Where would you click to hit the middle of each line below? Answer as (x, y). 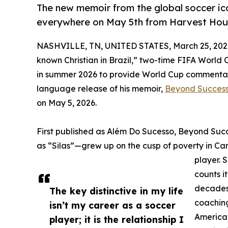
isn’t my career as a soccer (112, 205)
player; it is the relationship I (117, 220)
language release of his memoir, (101, 89)
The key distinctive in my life (116, 191)
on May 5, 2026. (67, 103)
